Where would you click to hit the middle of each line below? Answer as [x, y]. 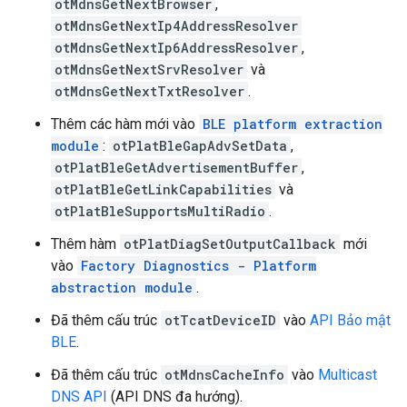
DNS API [79, 397]
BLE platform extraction [293, 124]
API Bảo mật [350, 320]
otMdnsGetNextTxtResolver [149, 91]
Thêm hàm [85, 244]
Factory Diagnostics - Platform [199, 266]
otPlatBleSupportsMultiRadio [160, 211]
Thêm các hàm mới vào [125, 124]
